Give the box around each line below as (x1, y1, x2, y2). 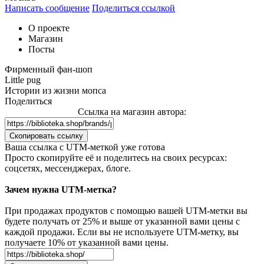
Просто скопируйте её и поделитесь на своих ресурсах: (5, 152, 227, 163)
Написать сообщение (5, 2, 90, 13)
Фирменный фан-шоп (5, 64, 93, 74)
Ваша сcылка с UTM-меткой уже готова (5, 141, 165, 152)
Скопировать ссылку (9, 131, 83, 140)
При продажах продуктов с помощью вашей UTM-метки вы (5, 205, 247, 216)
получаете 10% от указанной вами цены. (5, 237, 169, 247)
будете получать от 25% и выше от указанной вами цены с (5, 216, 240, 226)
